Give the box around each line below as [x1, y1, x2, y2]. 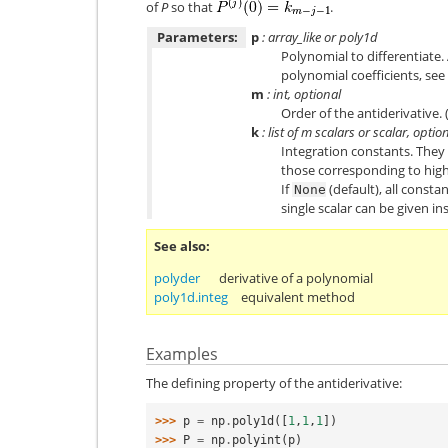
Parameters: [157, 27, 238, 46]
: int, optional [264, 84, 341, 103]
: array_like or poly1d [259, 27, 378, 46]
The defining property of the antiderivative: [146, 374, 402, 392]
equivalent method [241, 287, 355, 306]
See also [154, 236, 206, 255]
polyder [154, 268, 200, 287]
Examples [146, 342, 218, 365]
